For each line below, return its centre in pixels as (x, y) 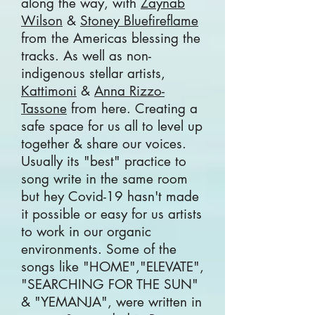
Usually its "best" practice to (104, 161)
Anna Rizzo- (129, 91)
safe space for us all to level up (112, 126)
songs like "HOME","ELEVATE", (112, 267)
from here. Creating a (132, 109)
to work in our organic (86, 232)
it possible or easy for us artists (111, 214)
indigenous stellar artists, (93, 73)
